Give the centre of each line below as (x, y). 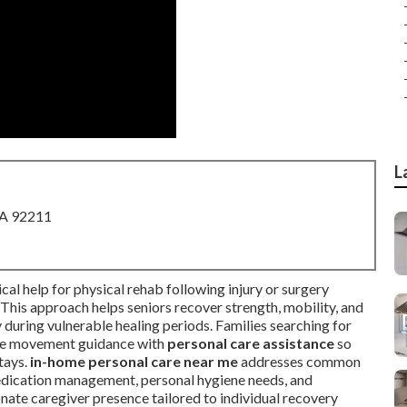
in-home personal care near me (134, 361)
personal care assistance (251, 343)
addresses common (299, 361)
